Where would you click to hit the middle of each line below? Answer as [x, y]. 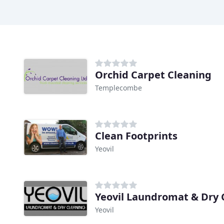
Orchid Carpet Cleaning [153, 75]
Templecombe [118, 88]
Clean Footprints [136, 136]
